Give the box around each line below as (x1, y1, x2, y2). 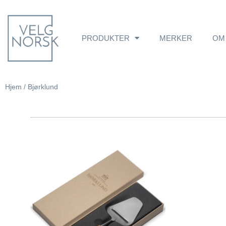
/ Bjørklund (22, 83, 58, 91)
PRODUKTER (82, 34, 130, 42)
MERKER (159, 34, 192, 42)
